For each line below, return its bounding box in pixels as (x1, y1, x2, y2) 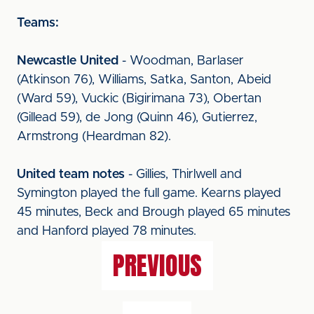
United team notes (17, 168, 125, 181)
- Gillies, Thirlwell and (125, 168, 242, 181)
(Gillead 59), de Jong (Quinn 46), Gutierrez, (17, 111, 257, 124)
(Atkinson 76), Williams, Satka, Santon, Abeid (17, 74, 271, 86)
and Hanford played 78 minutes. (17, 225, 196, 238)
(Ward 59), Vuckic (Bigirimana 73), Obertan (17, 93, 261, 105)
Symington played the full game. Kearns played (17, 187, 281, 200)
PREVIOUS (112, 247, 202, 285)
